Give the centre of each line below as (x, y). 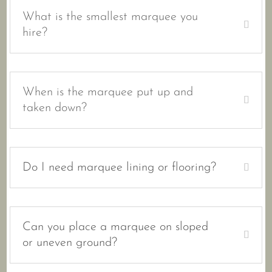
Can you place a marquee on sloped (116, 227)
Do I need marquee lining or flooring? (120, 168)
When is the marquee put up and (108, 93)
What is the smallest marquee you (110, 17)
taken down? (55, 108)
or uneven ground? (70, 243)
